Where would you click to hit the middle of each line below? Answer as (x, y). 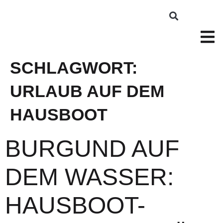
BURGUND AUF (92, 149)
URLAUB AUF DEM (87, 91)
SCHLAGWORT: (74, 68)
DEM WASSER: (89, 177)
